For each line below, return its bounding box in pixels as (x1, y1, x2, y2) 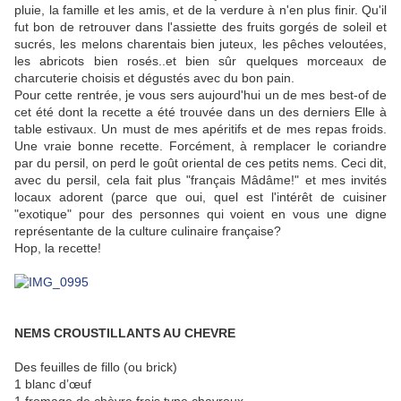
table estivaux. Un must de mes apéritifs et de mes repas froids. (14, 122, 387, 137)
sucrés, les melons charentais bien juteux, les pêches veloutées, (14, 37, 387, 52)
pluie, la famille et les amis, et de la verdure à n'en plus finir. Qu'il (14, 3, 387, 18)
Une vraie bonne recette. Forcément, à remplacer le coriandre (14, 139, 387, 154)
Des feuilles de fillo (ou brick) (14, 360, 177, 375)
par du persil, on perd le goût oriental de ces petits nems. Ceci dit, (14, 156, 387, 171)
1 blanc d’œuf (14, 377, 91, 392)
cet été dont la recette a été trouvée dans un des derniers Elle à (14, 105, 387, 120)
